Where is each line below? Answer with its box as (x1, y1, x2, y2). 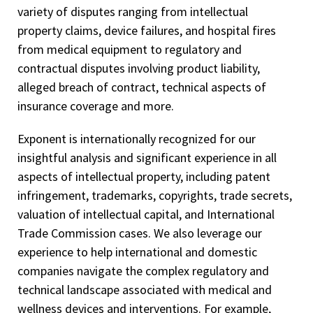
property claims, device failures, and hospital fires (17, 22, 276, 38)
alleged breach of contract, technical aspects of (17, 79, 266, 95)
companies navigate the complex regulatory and (17, 263, 269, 279)
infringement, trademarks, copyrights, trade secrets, (17, 187, 292, 203)
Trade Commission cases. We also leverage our (17, 225, 262, 241)
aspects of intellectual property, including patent (17, 168, 270, 184)
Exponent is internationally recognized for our (17, 131, 256, 147)
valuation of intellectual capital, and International (17, 206, 275, 222)
